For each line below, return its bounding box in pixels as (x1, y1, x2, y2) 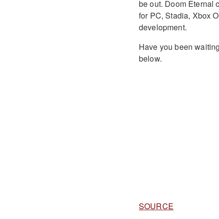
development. (138, 21, 187, 33)
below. (138, 52, 162, 64)
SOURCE (138, 200, 174, 212)
